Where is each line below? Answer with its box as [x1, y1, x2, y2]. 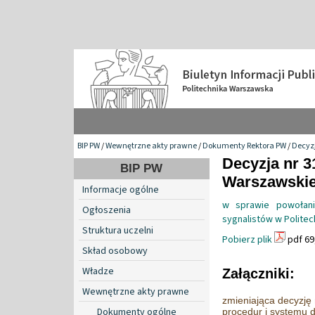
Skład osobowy [82, 243, 148, 258]
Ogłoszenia [82, 202, 131, 217]
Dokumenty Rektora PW [202, 139, 286, 152]
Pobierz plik [222, 232, 272, 247]
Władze [82, 264, 114, 278]
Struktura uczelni [82, 223, 153, 238]
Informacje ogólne [82, 182, 159, 197]
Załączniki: [222, 265, 295, 281]
